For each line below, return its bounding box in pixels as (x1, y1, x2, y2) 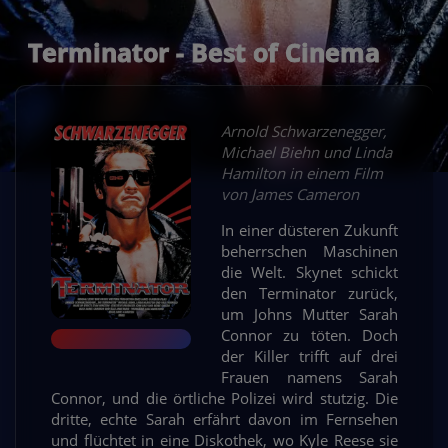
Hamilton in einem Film (221, 163, 383, 184)
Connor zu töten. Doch (221, 325, 398, 346)
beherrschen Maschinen (221, 241, 398, 262)
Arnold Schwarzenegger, (221, 121, 387, 142)
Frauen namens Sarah (221, 367, 398, 388)
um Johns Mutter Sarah (221, 304, 398, 325)
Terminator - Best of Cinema (28, 35, 380, 70)
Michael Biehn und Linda (221, 142, 392, 163)
